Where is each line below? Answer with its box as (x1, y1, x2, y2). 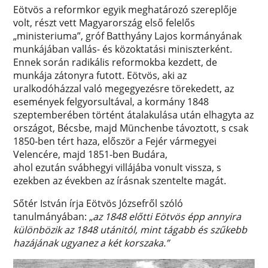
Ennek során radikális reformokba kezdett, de (13, 55, 218, 69)
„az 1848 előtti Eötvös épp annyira (89, 209, 242, 223)
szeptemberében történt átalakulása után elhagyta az (13, 108, 254, 121)
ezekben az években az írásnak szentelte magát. (13, 173, 229, 187)
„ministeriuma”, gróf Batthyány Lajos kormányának (13, 29, 242, 42)
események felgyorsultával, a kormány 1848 (13, 95, 209, 108)
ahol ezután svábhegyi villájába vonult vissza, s (13, 160, 222, 174)
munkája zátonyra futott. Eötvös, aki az (13, 68, 187, 82)
